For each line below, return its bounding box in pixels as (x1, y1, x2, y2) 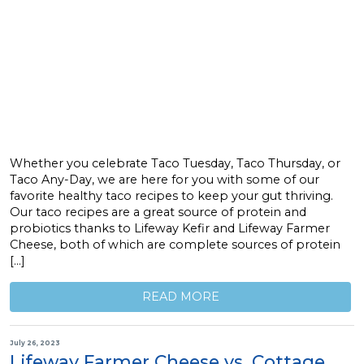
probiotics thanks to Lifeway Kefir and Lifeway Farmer (10, 220, 330, 236)
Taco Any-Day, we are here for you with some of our (10, 171, 319, 187)
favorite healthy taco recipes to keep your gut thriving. (10, 188, 333, 203)
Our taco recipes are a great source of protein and (10, 204, 306, 219)
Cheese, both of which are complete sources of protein (10, 236, 340, 252)
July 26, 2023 (10, 338, 60, 347)
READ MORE (141, 289, 219, 305)
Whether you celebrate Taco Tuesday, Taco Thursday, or (10, 155, 340, 171)
